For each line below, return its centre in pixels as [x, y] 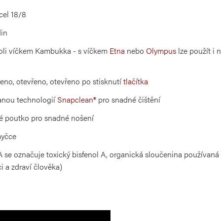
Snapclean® [77, 99]
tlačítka [136, 81]
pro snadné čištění [128, 99]
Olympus [161, 50]
